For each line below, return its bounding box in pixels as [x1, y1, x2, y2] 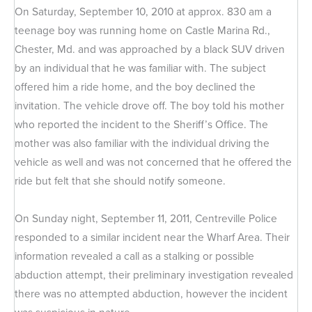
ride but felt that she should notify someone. [15, 172, 226, 189]
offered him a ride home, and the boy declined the [15, 78, 256, 95]
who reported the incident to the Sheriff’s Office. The [15, 116, 268, 132]
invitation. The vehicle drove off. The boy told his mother [15, 97, 284, 114]
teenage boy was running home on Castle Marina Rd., [15, 22, 270, 38]
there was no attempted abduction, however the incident [15, 285, 288, 302]
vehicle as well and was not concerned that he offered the [15, 153, 292, 170]
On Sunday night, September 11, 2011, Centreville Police [15, 210, 277, 226]
